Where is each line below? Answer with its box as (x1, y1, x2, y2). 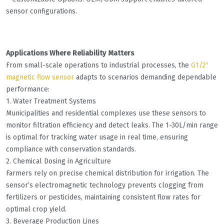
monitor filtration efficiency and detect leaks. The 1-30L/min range (6, 121, 218, 130)
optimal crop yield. (6, 205, 66, 214)
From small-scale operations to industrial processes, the (6, 61, 191, 70)
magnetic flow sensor (6, 73, 74, 82)
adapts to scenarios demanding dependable (74, 73, 216, 82)
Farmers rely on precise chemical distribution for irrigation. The (6, 169, 209, 178)
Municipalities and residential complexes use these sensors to (6, 109, 206, 118)
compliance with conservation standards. (6, 145, 136, 154)
